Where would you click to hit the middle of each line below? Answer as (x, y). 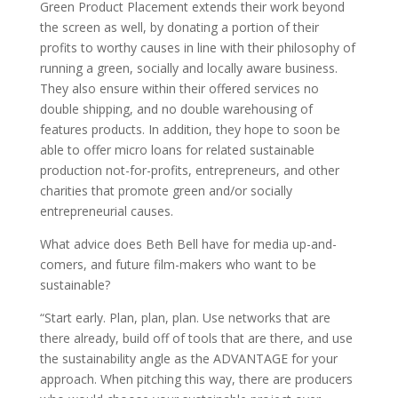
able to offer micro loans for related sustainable (177, 150)
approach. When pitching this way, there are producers (196, 379)
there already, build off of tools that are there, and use (196, 338)
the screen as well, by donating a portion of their (179, 28)
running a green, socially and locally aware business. (188, 68)
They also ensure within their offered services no (179, 89)
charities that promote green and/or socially (166, 191)
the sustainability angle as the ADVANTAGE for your (188, 359)
